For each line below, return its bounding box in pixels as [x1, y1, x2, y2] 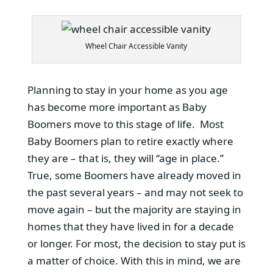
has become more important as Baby [27, 99, 207, 114]
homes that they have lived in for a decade [27, 219, 234, 233]
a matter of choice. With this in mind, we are [27, 253, 241, 268]
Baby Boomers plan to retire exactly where [27, 133, 233, 148]
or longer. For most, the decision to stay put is [27, 236, 246, 250]
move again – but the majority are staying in [27, 202, 241, 216]
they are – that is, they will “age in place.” [27, 151, 224, 165]
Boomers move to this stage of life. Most [27, 116, 224, 131]
